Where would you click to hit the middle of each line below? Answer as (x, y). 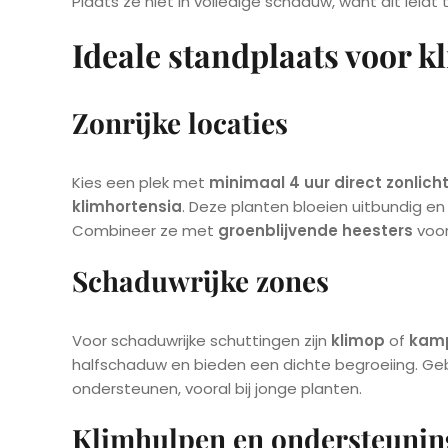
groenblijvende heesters (315, 231)
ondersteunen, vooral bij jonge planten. (217, 389)
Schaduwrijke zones (200, 281)
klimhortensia (127, 207)
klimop (358, 341)
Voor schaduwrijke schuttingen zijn (201, 341)
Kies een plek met (140, 183)
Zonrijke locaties (180, 123)
